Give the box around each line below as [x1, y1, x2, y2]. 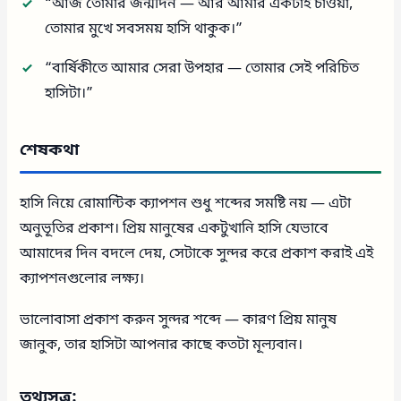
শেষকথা [20, 139, 81, 161]
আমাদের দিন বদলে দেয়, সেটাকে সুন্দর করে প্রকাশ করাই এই [20, 243, 374, 264]
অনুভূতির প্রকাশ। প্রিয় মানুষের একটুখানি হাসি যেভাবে [20, 218, 329, 239]
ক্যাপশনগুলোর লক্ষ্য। [20, 269, 145, 289]
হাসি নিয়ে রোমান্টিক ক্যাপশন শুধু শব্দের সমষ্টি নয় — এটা [20, 193, 352, 214]
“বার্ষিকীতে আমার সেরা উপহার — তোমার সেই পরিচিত [45, 58, 360, 79]
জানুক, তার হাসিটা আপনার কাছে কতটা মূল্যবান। [20, 335, 303, 355]
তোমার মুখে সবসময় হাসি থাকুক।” [45, 19, 243, 39]
